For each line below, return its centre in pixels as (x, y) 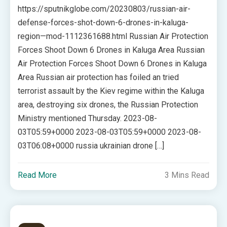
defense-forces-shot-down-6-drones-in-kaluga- (103, 23)
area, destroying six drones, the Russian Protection (108, 105)
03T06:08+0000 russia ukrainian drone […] (91, 146)
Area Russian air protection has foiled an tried (99, 77)
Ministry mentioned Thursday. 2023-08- (88, 118)
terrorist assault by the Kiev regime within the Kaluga (111, 91)
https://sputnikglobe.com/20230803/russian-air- (104, 9)
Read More (37, 175)
